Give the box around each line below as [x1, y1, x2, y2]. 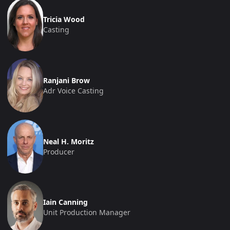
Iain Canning [43, 197, 88, 207]
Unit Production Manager [43, 207, 130, 218]
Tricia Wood [43, 14, 85, 24]
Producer [43, 146, 74, 157]
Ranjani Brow [43, 75, 90, 85]
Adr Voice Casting [43, 85, 104, 95]
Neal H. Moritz [43, 136, 94, 146]
